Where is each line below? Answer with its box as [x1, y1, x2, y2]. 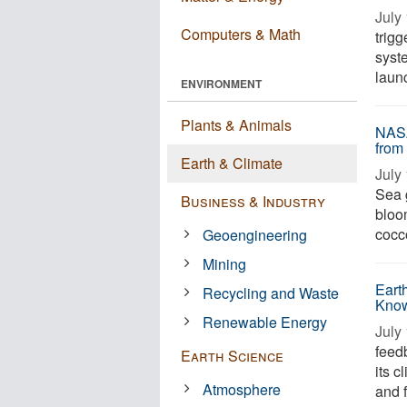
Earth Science [181, 345, 283, 366]
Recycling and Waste [203, 283, 340, 303]
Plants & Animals [181, 114, 292, 135]
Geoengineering [203, 224, 308, 245]
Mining [203, 253, 247, 274]
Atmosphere [203, 379, 282, 400]
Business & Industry [181, 191, 325, 212]
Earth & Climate [181, 153, 283, 174]
